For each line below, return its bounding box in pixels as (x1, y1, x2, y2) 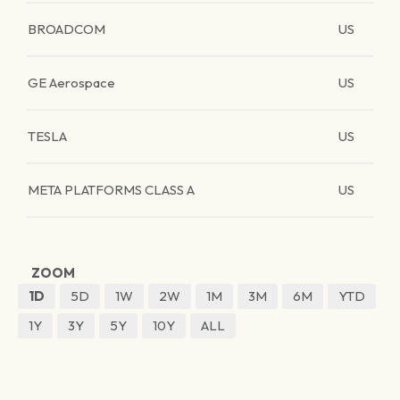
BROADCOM (28, 21, 105, 37)
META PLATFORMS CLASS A (28, 181, 195, 198)
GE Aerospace (28, 74, 115, 91)
